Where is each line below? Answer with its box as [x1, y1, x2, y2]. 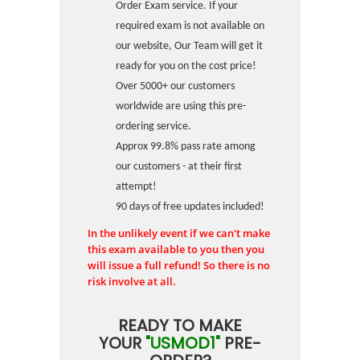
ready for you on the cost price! [116, 60, 256, 72]
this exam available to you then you [88, 242, 264, 256]
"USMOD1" [145, 332, 220, 354]
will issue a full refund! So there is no [88, 258, 270, 272]
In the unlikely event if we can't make [88, 226, 270, 240]
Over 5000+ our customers [116, 80, 235, 92]
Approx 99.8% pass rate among [116, 141, 256, 153]
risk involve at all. [88, 274, 176, 288]
